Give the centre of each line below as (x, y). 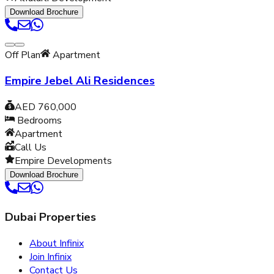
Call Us (31, 148)
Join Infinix (50, 257)
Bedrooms (38, 121)
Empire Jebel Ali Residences (80, 81)
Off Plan (23, 55)
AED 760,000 (46, 107)
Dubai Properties (50, 217)
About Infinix (57, 243)
